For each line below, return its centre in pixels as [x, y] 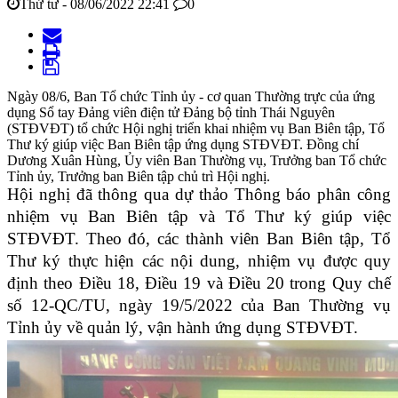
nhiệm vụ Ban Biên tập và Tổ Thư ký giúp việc [199, 217]
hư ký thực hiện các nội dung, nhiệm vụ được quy [204, 261]
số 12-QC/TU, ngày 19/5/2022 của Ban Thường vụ [199, 306]
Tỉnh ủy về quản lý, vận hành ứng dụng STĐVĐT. [183, 328]
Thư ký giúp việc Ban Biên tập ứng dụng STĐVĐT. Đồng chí [183, 145]
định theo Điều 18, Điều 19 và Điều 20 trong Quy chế [199, 283]
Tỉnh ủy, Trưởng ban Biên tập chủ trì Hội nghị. [139, 177]
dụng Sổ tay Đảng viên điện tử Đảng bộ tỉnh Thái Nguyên [171, 113]
